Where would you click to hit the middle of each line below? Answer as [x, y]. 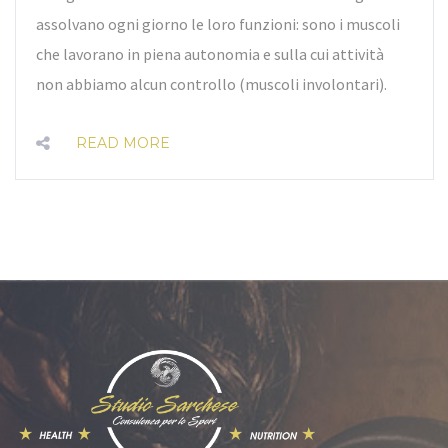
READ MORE [122, 143]
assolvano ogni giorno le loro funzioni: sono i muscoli [217, 24]
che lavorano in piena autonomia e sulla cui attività [209, 54]
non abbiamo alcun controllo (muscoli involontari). [211, 84]
